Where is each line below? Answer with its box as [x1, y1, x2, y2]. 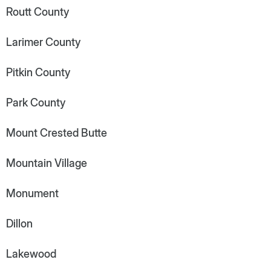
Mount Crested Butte [6, 126, 107, 139]
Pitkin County [6, 65, 70, 79]
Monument [6, 186, 59, 200]
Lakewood [6, 247, 56, 260]
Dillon [6, 217, 33, 230]
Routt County [6, 5, 69, 18]
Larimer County [6, 35, 80, 48]
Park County [6, 96, 65, 109]
